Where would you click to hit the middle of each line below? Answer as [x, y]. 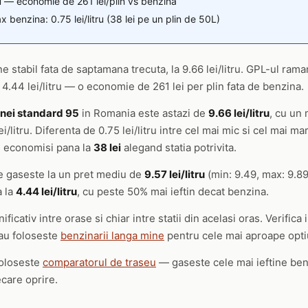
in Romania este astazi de [144, 113]
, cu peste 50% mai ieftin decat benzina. [173, 191]
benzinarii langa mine [112, 235]
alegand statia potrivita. [179, 147]
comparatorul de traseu [99, 262]
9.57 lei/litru [175, 174]
